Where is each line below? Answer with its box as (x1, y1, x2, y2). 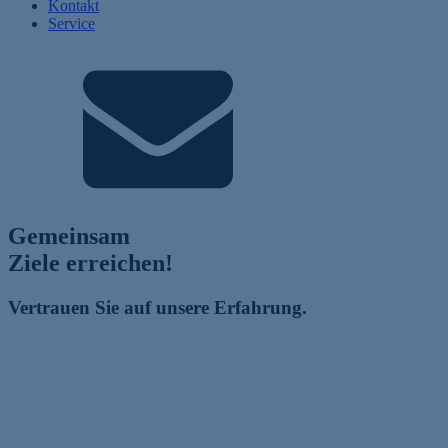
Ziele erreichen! (8, 249, 173, 276)
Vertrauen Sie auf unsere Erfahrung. (8, 296, 307, 318)
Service (48, 15, 95, 32)
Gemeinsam (8, 222, 130, 249)
